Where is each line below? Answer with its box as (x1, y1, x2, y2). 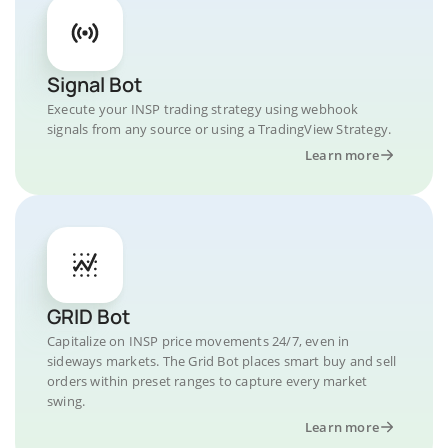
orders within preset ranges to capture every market (47, 372, 368, 390)
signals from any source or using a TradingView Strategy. (47, 120, 392, 138)
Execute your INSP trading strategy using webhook (47, 100, 359, 118)
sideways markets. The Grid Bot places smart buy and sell (47, 352, 397, 370)
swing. (47, 392, 86, 410)
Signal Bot (47, 71, 142, 98)
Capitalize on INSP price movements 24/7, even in (47, 332, 350, 350)
